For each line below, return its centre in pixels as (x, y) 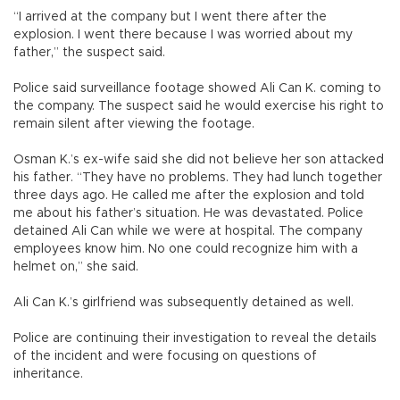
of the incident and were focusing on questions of (165, 356)
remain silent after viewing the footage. (134, 124)
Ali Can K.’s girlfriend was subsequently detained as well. (187, 302)
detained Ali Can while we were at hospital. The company (188, 231)
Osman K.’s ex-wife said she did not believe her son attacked (199, 159)
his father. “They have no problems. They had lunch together (198, 177)
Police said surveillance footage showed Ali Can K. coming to (197, 88)
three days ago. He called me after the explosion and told (189, 195)
